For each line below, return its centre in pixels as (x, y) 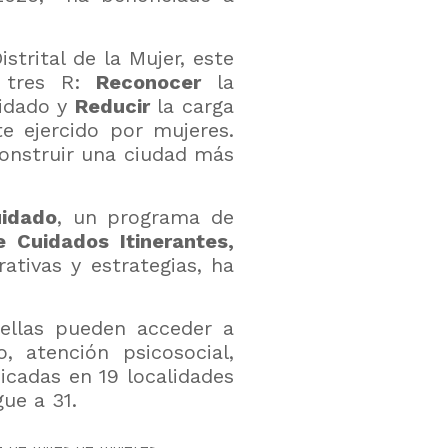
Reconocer (149, 82)
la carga (192, 106)
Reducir (112, 106)
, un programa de (145, 217)
